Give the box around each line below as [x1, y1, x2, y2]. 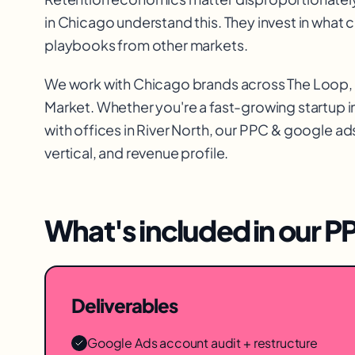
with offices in [44, 120, 137, 139]
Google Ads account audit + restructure [87, 334, 318, 351]
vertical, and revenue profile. [44, 143, 229, 162]
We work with [44, 74, 133, 93]
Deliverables [71, 293, 178, 317]
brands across [189, 74, 288, 93]
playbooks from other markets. [44, 36, 248, 54]
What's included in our [44, 212, 324, 248]
